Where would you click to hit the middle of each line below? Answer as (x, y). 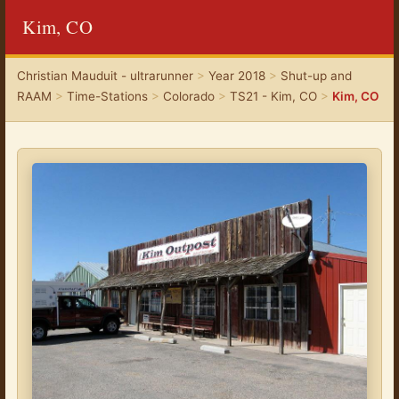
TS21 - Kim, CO (273, 97)
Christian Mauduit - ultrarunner (105, 76)
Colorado (188, 97)
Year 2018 (236, 76)
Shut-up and (316, 76)
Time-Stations (107, 97)
